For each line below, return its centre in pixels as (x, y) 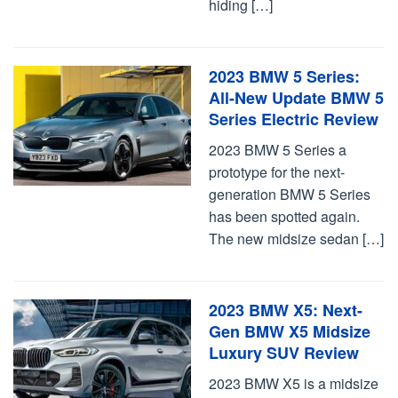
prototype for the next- (277, 172)
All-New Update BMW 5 (296, 98)
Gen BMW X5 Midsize (290, 331)
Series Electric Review (294, 119)
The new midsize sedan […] (296, 239)
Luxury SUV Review (284, 353)
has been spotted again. (284, 216)
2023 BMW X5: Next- (286, 310)
